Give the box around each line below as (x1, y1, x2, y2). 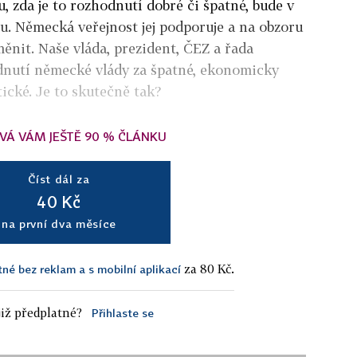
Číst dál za (28, 172, 90, 186)
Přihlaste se (91, 306, 154, 320)
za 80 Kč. (181, 261, 234, 276)
